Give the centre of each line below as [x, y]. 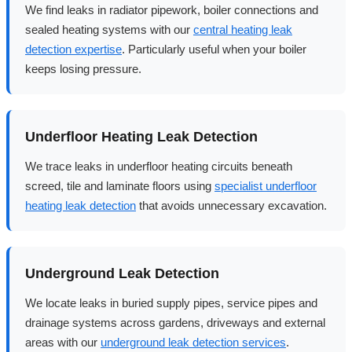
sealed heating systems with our [109, 29]
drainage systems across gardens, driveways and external [175, 322]
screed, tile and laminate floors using [120, 185]
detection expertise [73, 49]
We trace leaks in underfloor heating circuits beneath [159, 166]
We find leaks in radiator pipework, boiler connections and [172, 9]
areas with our [63, 342]
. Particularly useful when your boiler [214, 49]
